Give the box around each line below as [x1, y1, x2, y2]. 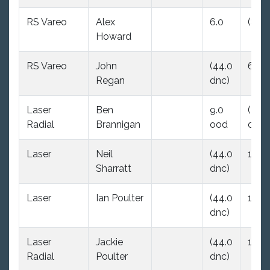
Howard [96, 30, 131, 42]
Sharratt [96, 162, 131, 174]
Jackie [96, 236, 123, 248]
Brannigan [96, 118, 140, 130]
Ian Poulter [96, 192, 143, 204]
